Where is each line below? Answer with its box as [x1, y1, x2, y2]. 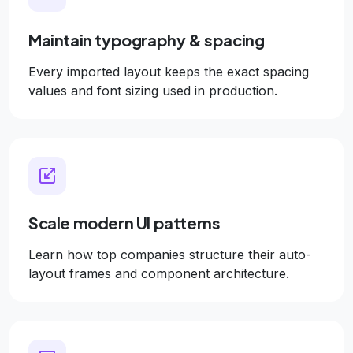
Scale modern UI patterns [28, 213, 221, 232]
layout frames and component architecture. [28, 266, 289, 281]
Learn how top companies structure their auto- [28, 247, 311, 262]
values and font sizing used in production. [28, 83, 277, 98]
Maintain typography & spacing [28, 30, 265, 50]
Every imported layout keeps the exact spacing [28, 64, 309, 80]
